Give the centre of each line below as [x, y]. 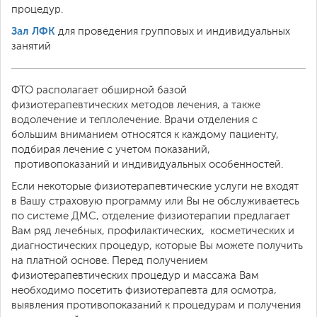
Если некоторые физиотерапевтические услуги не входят [155, 186]
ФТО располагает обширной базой [99, 90]
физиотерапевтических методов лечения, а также [136, 105]
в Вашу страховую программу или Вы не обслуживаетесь [157, 201]
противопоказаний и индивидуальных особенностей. [147, 164]
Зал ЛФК [33, 31]
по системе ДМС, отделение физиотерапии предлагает [151, 216]
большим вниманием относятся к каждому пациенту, [145, 134]
